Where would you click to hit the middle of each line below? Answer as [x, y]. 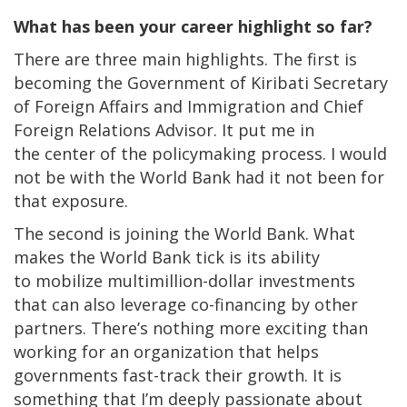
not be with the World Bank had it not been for [199, 177]
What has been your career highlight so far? [195, 26]
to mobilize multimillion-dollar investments [184, 280]
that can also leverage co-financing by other [186, 304]
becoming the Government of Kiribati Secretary [201, 82]
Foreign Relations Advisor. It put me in [164, 129]
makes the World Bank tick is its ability [167, 257]
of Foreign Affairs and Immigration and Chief [189, 106]
